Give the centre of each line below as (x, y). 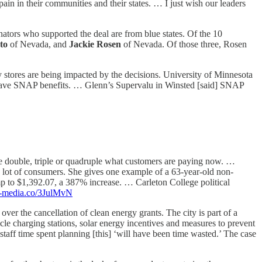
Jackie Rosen (96, 44)
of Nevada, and (39, 44)
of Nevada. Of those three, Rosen (185, 44)
